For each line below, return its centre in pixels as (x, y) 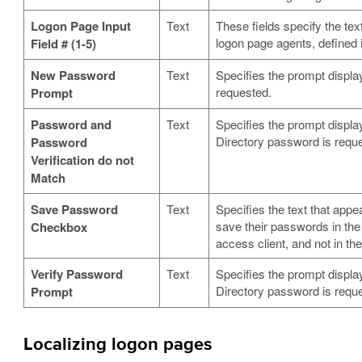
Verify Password (76, 274)
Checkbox (59, 227)
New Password (73, 75)
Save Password (74, 209)
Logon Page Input (80, 25)
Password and (71, 124)
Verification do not (82, 160)
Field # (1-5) (63, 43)
